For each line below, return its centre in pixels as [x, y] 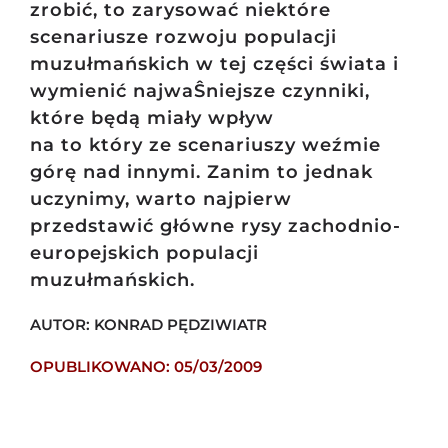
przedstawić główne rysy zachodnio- [215, 226]
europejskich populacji [144, 253]
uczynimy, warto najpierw [160, 199]
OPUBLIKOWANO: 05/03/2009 [145, 367]
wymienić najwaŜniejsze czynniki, [199, 91]
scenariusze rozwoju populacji [183, 37]
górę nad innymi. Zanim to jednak [201, 172]
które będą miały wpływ [151, 118]
